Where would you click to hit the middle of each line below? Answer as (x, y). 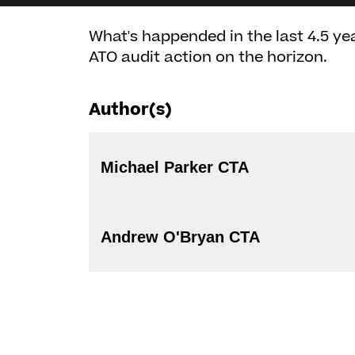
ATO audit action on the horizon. (208, 57)
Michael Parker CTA (233, 167)
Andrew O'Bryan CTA (244, 237)
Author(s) (130, 110)
